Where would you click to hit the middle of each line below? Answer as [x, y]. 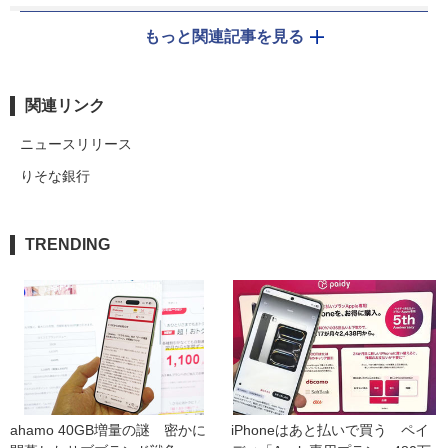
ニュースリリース [76, 144]
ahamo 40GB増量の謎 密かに [108, 430]
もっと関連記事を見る [224, 37]
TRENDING [67, 245]
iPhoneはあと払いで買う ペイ [330, 430]
